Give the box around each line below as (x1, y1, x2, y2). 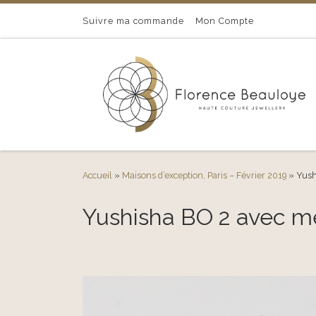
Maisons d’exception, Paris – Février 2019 (122, 169, 286, 181)
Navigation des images (82, 251, 259, 272)
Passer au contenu (19, 13, 96, 24)
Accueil (83, 169, 112, 181)
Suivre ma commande (83, 16, 184, 26)
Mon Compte (195, 16, 254, 26)
